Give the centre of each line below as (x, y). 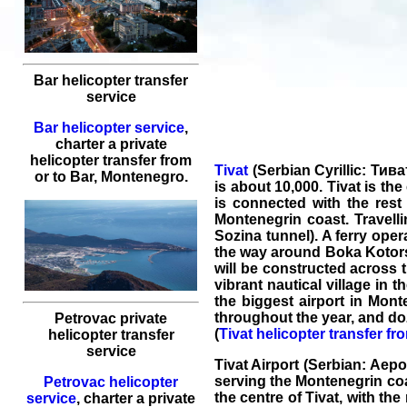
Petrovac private (111, 318)
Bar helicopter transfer (111, 80)
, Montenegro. (140, 177)
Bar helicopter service (109, 128)
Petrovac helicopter (111, 382)
